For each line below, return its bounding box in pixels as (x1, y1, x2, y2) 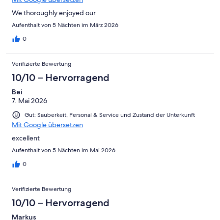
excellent (12, 133, 40, 142)
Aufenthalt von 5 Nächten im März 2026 (12, 21, 118, 29)
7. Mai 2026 (12, 96, 47, 105)
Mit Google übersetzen (12, 120, 83, 129)
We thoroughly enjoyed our (12, 8, 96, 17)
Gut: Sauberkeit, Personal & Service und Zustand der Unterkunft (25, 110, 195, 119)
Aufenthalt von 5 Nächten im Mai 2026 (12, 146, 115, 154)
